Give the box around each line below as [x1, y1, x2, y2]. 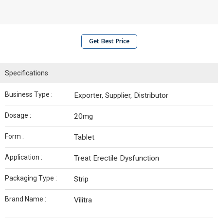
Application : [5, 153, 42, 161]
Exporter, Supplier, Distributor [74, 91, 168, 100]
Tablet [74, 133, 94, 142]
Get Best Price [89, 37, 129, 45]
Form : [5, 132, 24, 140]
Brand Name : [5, 195, 46, 203]
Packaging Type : [5, 174, 57, 182]
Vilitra [74, 196, 92, 204]
